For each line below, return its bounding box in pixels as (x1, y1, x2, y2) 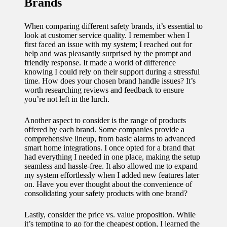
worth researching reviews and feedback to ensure (24, 85, 184, 94)
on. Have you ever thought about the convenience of (24, 179, 192, 188)
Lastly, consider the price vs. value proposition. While (24, 210, 196, 219)
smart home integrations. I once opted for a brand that (24, 143, 195, 152)
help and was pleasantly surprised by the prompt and (24, 49, 192, 58)
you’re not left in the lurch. (24, 94, 109, 103)
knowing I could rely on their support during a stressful (24, 67, 200, 76)
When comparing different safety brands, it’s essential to (24, 21, 203, 30)
